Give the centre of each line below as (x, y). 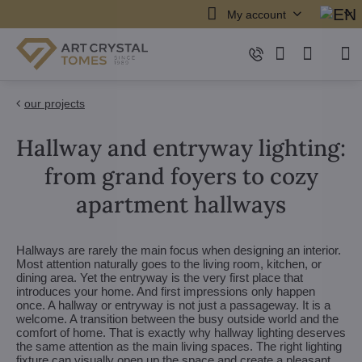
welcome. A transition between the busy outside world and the (177, 319)
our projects (55, 103)
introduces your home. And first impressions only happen (166, 291)
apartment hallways (181, 204)
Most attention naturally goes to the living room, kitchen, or (169, 264)
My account (256, 14)
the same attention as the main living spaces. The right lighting (179, 346)
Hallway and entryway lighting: (181, 148)
